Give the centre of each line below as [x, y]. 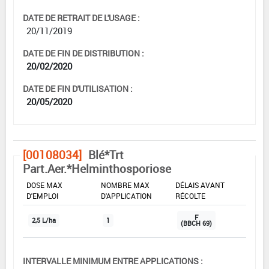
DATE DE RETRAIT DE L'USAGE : [81, 17]
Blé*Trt [106, 155]
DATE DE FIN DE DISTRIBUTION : [83, 53]
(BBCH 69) [196, 223]
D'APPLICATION [126, 195]
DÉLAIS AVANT [200, 185]
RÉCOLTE [190, 195]
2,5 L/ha [44, 220]
